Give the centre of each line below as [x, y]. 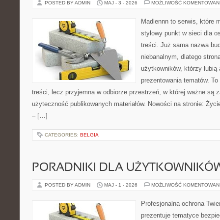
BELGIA [89, 135]
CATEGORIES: [62, 135]
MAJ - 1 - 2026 [121, 185]
